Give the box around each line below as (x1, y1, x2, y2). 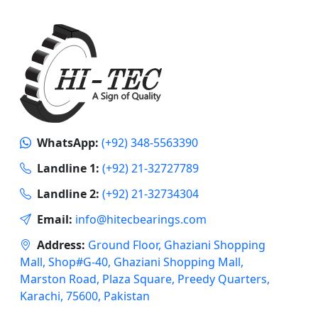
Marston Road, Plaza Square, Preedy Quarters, (20, 271, 270, 287)
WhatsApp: (37, 135, 99, 151)
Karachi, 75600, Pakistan (20, 288, 150, 305)
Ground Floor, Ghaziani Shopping (88, 237, 265, 253)
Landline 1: (37, 160, 99, 177)
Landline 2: (37, 186, 99, 202)
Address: (37, 237, 85, 253)
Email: (37, 212, 72, 228)
